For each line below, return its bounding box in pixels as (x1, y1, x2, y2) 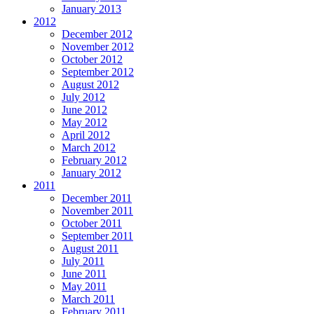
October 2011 (62, 217, 122, 229)
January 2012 (62, 166, 121, 179)
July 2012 (62, 90, 105, 103)
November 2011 (62, 204, 133, 217)
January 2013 (62, 2, 121, 15)
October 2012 (62, 53, 123, 65)
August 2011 (62, 242, 118, 254)
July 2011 (62, 254, 104, 267)
